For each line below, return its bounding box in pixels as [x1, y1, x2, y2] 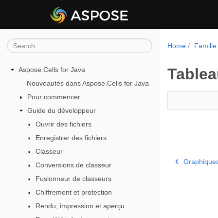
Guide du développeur [27, 107, 96, 114]
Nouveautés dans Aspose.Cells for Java [26, 79, 149, 87]
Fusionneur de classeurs [36, 175, 112, 182]
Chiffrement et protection [36, 188, 112, 196]
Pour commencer [27, 93, 80, 101]
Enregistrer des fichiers [36, 134, 107, 142]
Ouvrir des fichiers [36, 120, 92, 128]
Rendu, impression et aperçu [36, 202, 125, 210]
